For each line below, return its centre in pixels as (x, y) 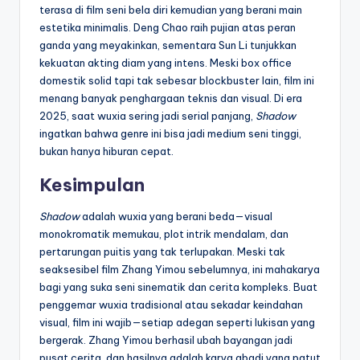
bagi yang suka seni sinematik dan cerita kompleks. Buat (178, 286)
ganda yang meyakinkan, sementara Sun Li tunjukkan (168, 45)
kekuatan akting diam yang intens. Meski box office (166, 62)
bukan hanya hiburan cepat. (106, 151)
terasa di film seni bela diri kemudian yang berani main (171, 9)
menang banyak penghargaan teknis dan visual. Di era (171, 98)
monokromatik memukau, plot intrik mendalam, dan (164, 233)
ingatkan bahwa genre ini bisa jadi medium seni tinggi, (170, 133)
